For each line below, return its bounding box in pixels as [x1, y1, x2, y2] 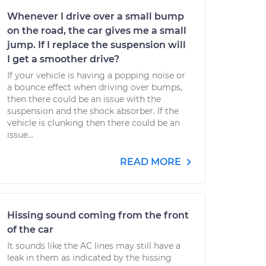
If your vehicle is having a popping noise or [7, 70, 185, 81]
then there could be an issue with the [7, 94, 161, 104]
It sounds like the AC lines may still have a [7, 240, 180, 251]
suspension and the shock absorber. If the [7, 106, 179, 116]
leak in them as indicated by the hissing [7, 252, 172, 263]
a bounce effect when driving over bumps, [7, 82, 182, 93]
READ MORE [120, 156, 183, 167]
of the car [7, 224, 53, 235]
